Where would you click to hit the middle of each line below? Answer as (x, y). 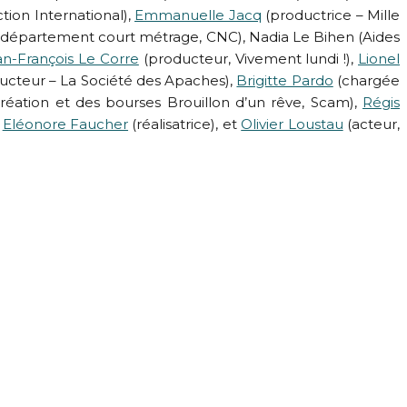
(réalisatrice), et (185, 124)
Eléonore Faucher (65, 124)
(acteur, (372, 124)
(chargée (367, 81)
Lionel (379, 59)
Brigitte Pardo (285, 81)
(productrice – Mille (330, 15)
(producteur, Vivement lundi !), (248, 59)
